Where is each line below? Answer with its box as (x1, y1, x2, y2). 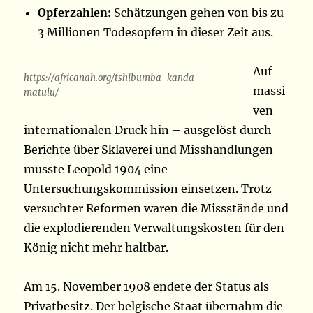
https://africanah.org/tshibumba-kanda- (24, 72, 201, 85)
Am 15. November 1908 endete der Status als (24, 279, 270, 294)
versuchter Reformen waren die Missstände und (24, 201, 289, 216)
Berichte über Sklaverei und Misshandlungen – (24, 143, 286, 157)
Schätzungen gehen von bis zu (111, 6, 284, 20)
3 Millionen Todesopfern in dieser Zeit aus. (38, 25, 274, 40)
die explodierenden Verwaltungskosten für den (24, 221, 285, 235)
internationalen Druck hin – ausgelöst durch (24, 123, 272, 138)
